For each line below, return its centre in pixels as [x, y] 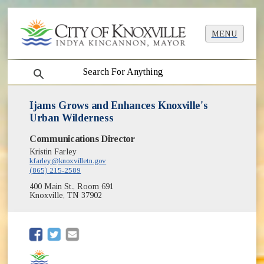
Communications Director [82, 139]
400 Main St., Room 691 [72, 187]
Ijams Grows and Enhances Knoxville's [119, 106]
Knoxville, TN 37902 [66, 196]
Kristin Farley [53, 152]
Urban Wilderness [72, 118]
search [36, 67]
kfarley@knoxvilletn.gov [68, 161]
